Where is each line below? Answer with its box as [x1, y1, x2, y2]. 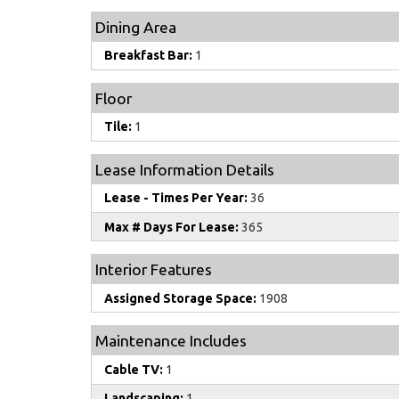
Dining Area [95, 18, 176, 36]
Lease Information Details [95, 160, 274, 178]
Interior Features [95, 261, 212, 279]
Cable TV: [104, 362, 163, 378]
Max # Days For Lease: [104, 219, 239, 234]
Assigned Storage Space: [104, 290, 256, 305]
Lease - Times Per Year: [104, 191, 248, 206]
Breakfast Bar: [104, 48, 192, 63]
